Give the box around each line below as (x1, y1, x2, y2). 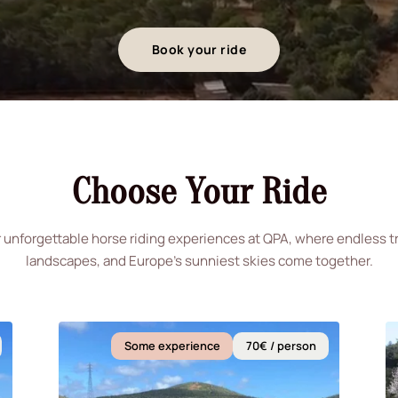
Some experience (123, 338, 220, 354)
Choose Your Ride (71, 170, 327, 213)
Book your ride (152, 41, 246, 59)
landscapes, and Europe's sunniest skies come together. (25, 251, 373, 270)
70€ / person (245, 338, 316, 354)
